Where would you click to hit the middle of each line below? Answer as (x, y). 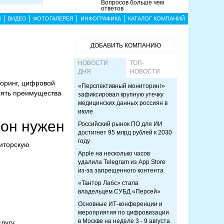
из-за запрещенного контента (121, 170)
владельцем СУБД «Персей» (119, 191)
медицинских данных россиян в (123, 103)
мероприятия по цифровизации (123, 212)
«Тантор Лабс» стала (108, 183)
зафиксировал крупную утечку (121, 94)
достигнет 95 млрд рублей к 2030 (125, 132)
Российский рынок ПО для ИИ (120, 124)
